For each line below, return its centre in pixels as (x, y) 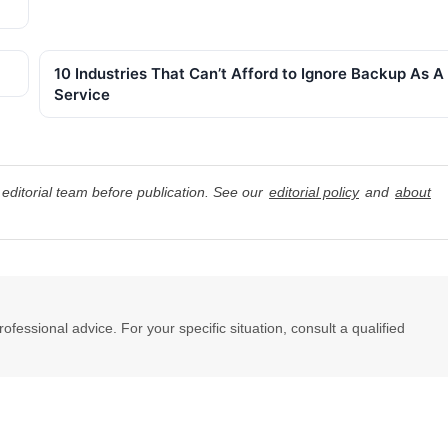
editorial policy (314, 191)
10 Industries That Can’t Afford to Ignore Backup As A (249, 74)
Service (82, 95)
